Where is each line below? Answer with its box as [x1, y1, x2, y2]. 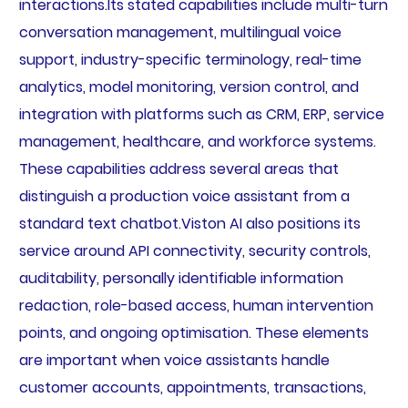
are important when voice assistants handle [18, 349, 330, 371]
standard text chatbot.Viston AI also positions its [18, 212, 361, 234]
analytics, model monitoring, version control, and [18, 76, 359, 97]
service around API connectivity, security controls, [18, 240, 371, 261]
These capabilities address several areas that [18, 158, 339, 179]
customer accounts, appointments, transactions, [18, 376, 366, 398]
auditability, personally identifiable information [18, 267, 343, 289]
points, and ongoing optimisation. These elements [18, 321, 369, 343]
